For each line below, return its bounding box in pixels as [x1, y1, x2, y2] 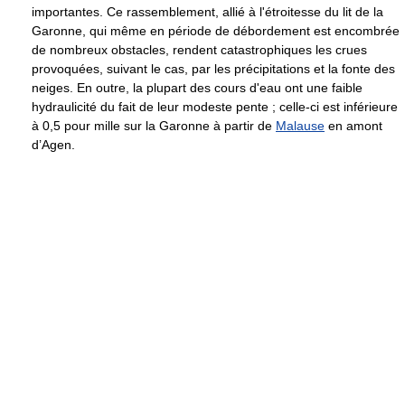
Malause [276, 118, 325, 134]
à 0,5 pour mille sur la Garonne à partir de [32, 118, 276, 134]
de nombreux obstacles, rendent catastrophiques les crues [32, 42, 367, 58]
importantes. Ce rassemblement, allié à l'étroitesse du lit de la [32, 5, 383, 20]
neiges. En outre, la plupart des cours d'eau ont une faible [32, 80, 363, 96]
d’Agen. [32, 137, 75, 153]
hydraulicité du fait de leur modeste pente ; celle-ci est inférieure [32, 99, 398, 115]
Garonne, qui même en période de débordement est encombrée [32, 24, 400, 39]
